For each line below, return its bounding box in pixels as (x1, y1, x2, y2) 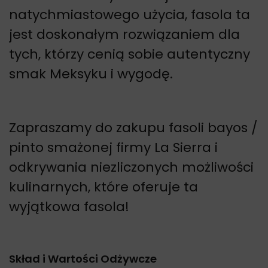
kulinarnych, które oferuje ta (9, 177, 198, 196)
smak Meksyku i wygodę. (9, 64, 173, 83)
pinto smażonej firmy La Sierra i (9, 138, 218, 157)
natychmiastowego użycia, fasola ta (9, 5, 250, 24)
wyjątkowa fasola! (9, 197, 129, 216)
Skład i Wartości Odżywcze (9, 251, 157, 266)
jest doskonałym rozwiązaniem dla (9, 25, 240, 44)
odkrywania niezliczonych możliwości (9, 157, 254, 176)
